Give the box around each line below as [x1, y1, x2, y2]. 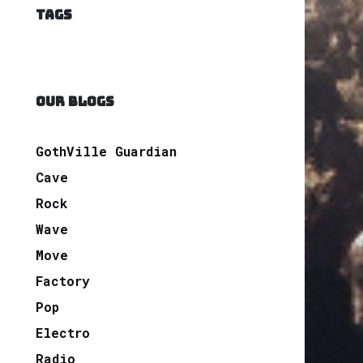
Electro [36, 323, 90, 341]
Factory [36, 271, 90, 289]
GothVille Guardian [36, 142, 177, 160]
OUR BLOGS [36, 92, 114, 110]
